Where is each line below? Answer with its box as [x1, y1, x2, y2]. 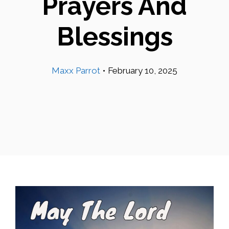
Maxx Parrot [52, 65, 100, 76]
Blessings [56, 21, 173, 52]
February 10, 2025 [108, 65, 177, 76]
